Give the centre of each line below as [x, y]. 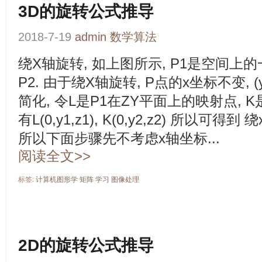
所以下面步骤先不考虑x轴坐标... [119, 139]
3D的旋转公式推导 [86, 11]
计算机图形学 [57, 180]
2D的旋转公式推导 [86, 245]
